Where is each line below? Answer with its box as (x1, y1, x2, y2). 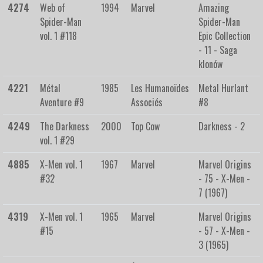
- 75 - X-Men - (198, 171, 250, 186)
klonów (198, 57, 222, 72)
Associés (131, 95, 163, 110)
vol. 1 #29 (40, 133, 75, 148)
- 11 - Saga (198, 43, 237, 58)
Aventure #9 (40, 95, 84, 110)
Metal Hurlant (198, 81, 248, 96)
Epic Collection (198, 29, 251, 43)
